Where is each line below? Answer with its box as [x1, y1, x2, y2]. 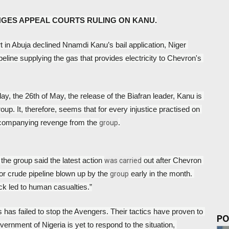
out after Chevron [142, 156, 201, 165]
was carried [104, 156, 142, 165]
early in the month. [129, 169, 192, 178]
